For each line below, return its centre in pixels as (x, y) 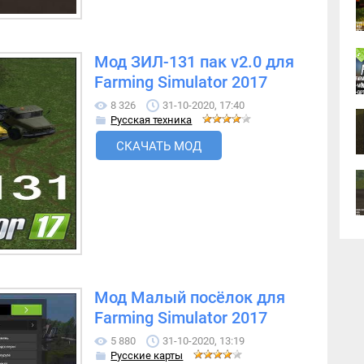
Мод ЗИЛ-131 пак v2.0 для (195, 63)
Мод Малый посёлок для (190, 298)
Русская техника (152, 120)
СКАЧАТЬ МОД (159, 147)
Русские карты (147, 356)
